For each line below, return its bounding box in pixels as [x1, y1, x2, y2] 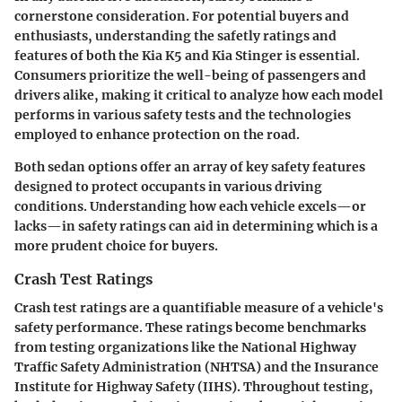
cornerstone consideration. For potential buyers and [14, 7, 349, 24]
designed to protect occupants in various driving [14, 178, 322, 195]
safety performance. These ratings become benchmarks [14, 319, 366, 336]
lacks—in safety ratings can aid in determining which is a [14, 217, 378, 234]
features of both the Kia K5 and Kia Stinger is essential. [14, 47, 360, 64]
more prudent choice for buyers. [14, 237, 218, 254]
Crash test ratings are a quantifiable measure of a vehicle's [14, 300, 383, 317]
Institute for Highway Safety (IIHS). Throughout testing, [14, 379, 373, 396]
